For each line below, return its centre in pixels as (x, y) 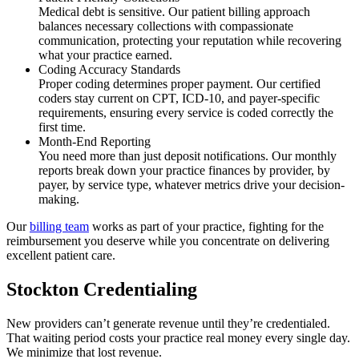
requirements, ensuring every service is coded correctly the (186, 112)
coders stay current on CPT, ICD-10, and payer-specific (179, 98)
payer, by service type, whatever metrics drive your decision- (192, 184)
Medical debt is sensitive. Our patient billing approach (174, 11)
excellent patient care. (61, 255)
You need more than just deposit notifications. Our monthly (188, 155)
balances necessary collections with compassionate (166, 26)
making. (59, 199)
